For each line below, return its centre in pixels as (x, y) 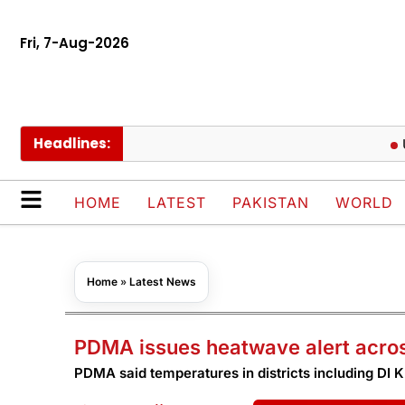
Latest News (163, 282)
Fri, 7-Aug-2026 (75, 43)
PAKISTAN (271, 203)
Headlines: (72, 144)
